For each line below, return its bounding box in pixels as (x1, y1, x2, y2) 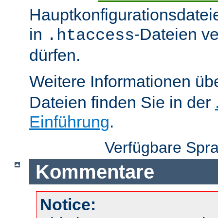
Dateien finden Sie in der (29, 93, 215, 112)
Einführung (29, 112, 109, 131)
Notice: (40, 195, 96, 214)
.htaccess (47, 26, 134, 45)
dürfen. (29, 46, 80, 65)
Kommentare (35, 161, 154, 182)
